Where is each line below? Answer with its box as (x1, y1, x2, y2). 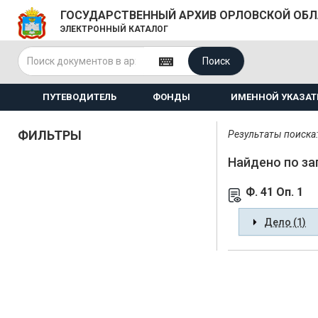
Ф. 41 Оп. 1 (246, 185, 303, 199)
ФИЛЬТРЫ (18, 128, 82, 143)
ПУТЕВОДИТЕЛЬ (42, 92, 116, 102)
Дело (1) (264, 216, 306, 228)
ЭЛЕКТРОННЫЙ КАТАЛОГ (60, 24, 168, 34)
